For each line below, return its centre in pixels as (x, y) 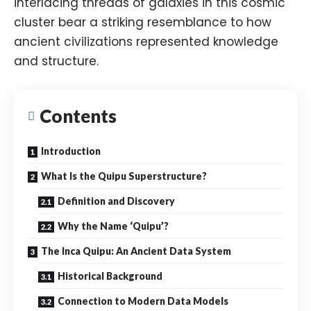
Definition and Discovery (116, 201)
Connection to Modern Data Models (143, 301)
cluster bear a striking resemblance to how (143, 22)
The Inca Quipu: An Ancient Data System (136, 251)
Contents (78, 116)
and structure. (56, 61)
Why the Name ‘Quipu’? (113, 226)
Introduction (71, 151)
